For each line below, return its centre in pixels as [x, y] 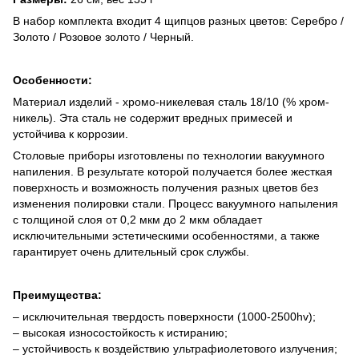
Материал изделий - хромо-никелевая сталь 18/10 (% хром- [171, 101]
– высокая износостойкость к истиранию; [120, 332]
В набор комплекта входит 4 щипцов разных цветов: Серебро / [178, 20]
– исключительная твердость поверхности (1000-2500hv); [164, 316]
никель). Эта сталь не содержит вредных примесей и [153, 117]
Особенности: [52, 80]
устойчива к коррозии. [71, 133]
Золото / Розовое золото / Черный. [103, 36]
